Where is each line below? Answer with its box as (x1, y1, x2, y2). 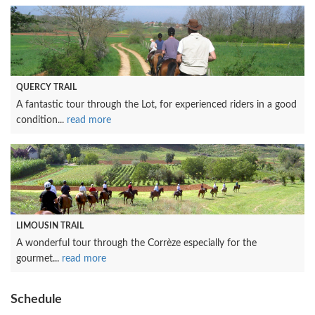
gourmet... (16, 254, 62, 264)
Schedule (11, 293, 62, 306)
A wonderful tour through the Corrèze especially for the (16, 238, 257, 248)
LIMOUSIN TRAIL (16, 221, 84, 230)
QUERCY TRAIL (16, 83, 77, 91)
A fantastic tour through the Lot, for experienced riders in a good (16, 100, 297, 110)
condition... (16, 115, 67, 125)
